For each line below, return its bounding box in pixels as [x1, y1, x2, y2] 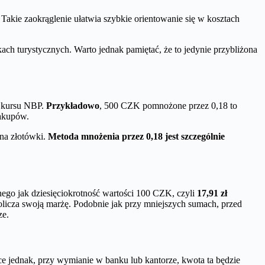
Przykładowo [46, 101, 99, 111]
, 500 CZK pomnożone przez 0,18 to [99, 101, 237, 111]
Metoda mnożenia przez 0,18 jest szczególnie [48, 131, 225, 142]
